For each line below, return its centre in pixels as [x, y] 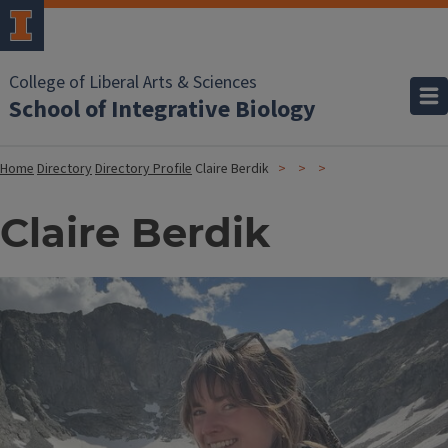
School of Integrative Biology [162, 109]
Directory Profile [143, 169]
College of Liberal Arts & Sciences [133, 82]
